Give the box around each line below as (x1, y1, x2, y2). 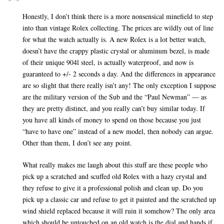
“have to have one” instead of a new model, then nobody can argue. (22, 126, 213, 136)
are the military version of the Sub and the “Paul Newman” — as (22, 92, 206, 102)
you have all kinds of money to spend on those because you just (22, 115, 201, 125)
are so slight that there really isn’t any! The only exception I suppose (22, 80, 216, 90)
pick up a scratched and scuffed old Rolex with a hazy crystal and (22, 171, 206, 181)
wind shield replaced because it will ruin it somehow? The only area (22, 206, 215, 216)
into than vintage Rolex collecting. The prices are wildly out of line (22, 23, 213, 33)
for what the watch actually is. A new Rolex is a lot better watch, (22, 34, 206, 44)
